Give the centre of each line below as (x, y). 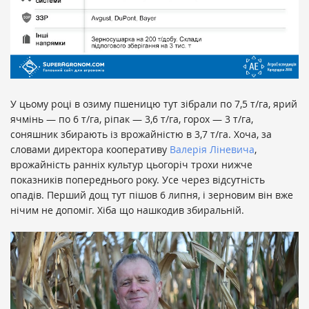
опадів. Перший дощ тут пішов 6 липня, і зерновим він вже (152, 195)
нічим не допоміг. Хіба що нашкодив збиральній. (127, 210)
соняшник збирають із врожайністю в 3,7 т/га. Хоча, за (141, 134)
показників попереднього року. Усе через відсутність (138, 179)
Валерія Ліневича (212, 149)
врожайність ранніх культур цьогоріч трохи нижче (131, 164)
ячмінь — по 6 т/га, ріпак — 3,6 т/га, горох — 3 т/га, (132, 119)
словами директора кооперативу (90, 149)
